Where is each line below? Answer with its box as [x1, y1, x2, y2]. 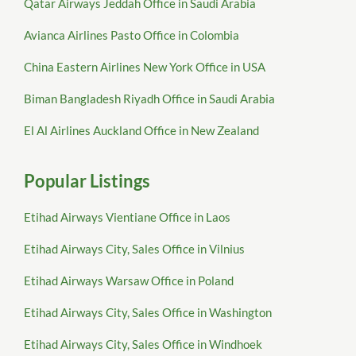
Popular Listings [24, 170, 150, 192]
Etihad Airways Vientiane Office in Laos [24, 210, 230, 225]
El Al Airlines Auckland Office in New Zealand [24, 123, 259, 138]
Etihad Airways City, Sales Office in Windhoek [24, 337, 262, 352]
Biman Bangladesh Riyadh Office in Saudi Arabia [24, 91, 275, 106]
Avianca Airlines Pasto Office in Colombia [24, 28, 239, 43]
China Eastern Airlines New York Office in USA [24, 60, 265, 75]
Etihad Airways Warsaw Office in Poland [24, 273, 234, 288]
